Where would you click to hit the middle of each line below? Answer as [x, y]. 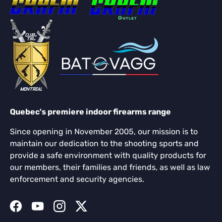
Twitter [93, 211]
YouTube [53, 211]
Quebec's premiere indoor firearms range [90, 112]
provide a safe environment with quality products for [108, 156]
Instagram [78, 211]
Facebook [33, 211]
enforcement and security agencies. [77, 179]
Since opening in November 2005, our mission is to [104, 132]
